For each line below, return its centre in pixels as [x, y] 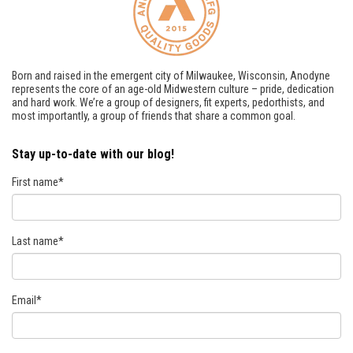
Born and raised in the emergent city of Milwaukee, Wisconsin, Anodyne [171, 75]
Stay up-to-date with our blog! [93, 154]
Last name [35, 241]
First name [35, 182]
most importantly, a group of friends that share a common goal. [154, 115]
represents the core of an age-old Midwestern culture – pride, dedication [173, 89]
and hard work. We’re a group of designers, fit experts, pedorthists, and [168, 102]
